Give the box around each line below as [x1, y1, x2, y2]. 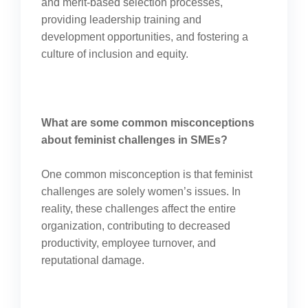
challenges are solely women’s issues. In [41, 186, 241, 197]
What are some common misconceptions [41, 117, 254, 129]
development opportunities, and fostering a [41, 31, 248, 43]
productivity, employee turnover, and [41, 237, 216, 249]
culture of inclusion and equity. [41, 48, 188, 60]
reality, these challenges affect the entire [41, 203, 236, 214]
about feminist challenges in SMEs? [41, 134, 228, 146]
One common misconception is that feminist [41, 168, 252, 180]
